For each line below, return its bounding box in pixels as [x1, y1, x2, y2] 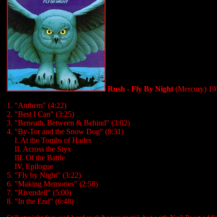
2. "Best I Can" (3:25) [7, 110, 74, 118]
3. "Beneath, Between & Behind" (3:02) [7, 119, 130, 127]
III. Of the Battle [13, 154, 65, 162]
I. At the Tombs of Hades [13, 136, 92, 144]
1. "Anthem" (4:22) [7, 101, 66, 109]
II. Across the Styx [13, 145, 71, 153]
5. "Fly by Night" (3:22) [7, 171, 81, 179]
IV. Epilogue [13, 162, 53, 170]
